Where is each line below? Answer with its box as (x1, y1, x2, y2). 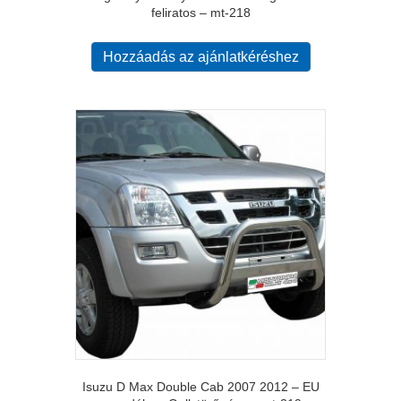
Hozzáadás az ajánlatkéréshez (102, 49, 299, 65)
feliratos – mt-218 (150, 5, 251, 21)
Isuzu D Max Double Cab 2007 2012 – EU (81, 380, 320, 395)
